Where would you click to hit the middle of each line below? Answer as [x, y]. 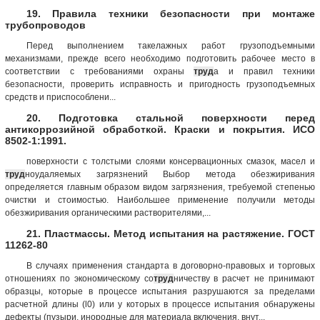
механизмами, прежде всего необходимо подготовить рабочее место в [160, 58]
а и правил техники [265, 71]
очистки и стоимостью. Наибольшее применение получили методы [160, 200]
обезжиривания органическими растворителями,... [108, 212]
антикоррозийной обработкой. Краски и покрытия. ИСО [160, 129]
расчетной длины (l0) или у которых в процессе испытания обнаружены [160, 304]
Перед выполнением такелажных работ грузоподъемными [171, 45]
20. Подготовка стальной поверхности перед [171, 117]
